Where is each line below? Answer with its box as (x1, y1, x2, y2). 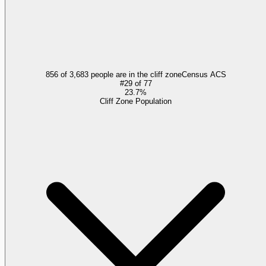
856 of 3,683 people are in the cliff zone (45, 69, 182, 79)
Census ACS (181, 69, 226, 79)
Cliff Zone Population (100, 96, 172, 106)
